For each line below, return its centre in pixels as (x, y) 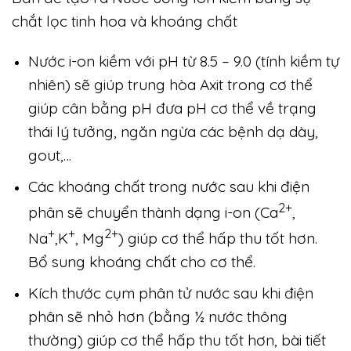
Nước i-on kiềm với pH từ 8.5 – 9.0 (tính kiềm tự (183, 61)
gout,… (49, 155)
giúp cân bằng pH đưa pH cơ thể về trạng (172, 108)
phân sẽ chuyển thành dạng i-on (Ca (153, 212)
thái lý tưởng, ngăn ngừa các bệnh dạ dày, (173, 131)
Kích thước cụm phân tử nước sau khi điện (170, 293)
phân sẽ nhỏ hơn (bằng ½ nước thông (157, 316)
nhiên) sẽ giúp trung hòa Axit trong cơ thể (170, 84)
